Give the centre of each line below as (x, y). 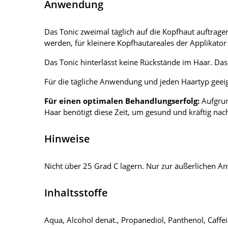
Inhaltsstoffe (76, 193)
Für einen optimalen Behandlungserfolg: (122, 101)
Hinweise (67, 139)
